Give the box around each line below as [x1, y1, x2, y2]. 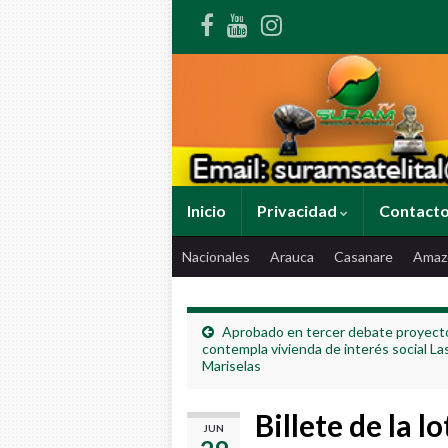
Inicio [187, 201, 226, 221]
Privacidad [257, 201, 340, 221]
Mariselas [202, 357, 261, 375]
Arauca [270, 248, 314, 266]
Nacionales [182, 248, 250, 266]
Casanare [334, 248, 393, 266]
